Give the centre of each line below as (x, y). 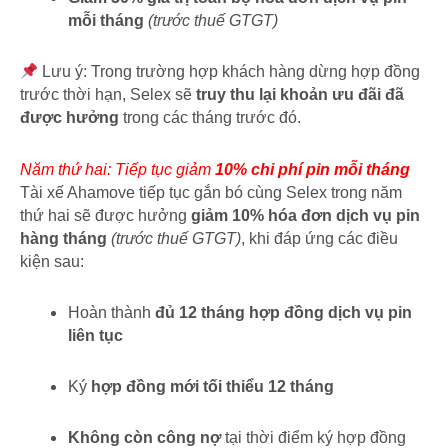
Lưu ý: (65, 72)
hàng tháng (63, 239)
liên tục (95, 336)
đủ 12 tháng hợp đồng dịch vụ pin (283, 313)
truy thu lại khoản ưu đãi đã (300, 95)
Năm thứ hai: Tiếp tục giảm (117, 170)
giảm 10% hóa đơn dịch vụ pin (305, 216)
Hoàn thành (111, 313)
